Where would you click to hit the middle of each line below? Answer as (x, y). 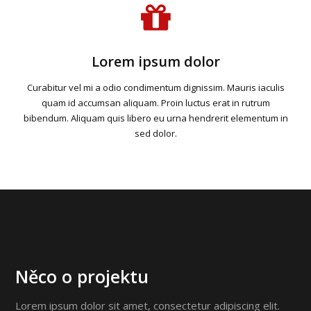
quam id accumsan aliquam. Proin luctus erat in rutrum (155, 103)
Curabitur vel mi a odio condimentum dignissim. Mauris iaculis (155, 87)
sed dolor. (155, 133)
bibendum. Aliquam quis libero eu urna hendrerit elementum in (155, 118)
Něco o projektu (82, 276)
